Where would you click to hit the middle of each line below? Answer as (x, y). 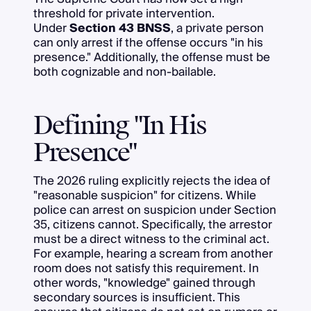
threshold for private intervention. (124, 14)
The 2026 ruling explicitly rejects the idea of (151, 180)
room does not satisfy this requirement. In (146, 268)
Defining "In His (120, 125)
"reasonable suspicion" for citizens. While (144, 195)
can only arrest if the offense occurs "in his (148, 43)
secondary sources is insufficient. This (136, 297)
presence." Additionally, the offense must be (151, 57)
